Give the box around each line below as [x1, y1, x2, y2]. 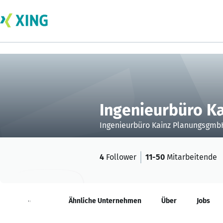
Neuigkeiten [10, 197, 49, 205]
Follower [104, 152, 136, 162]
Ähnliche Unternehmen [69, 197, 141, 205]
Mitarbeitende [165, 152, 217, 162]
